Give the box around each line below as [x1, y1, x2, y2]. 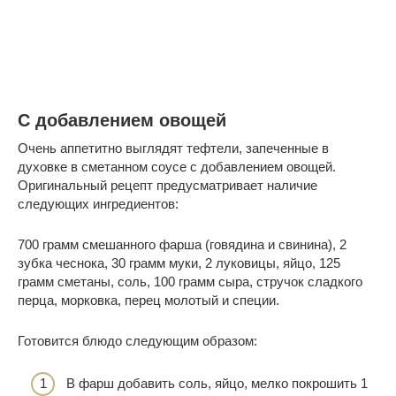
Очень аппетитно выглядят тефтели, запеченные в [18, 140, 329, 156]
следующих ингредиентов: [18, 195, 179, 211]
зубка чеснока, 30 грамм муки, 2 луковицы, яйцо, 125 [18, 255, 340, 270]
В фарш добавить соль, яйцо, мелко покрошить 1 [66, 376, 368, 392]
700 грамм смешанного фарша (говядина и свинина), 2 [18, 236, 346, 252]
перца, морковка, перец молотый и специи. [18, 292, 279, 308]
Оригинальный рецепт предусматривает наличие [18, 177, 317, 193]
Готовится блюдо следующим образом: [18, 332, 257, 348]
